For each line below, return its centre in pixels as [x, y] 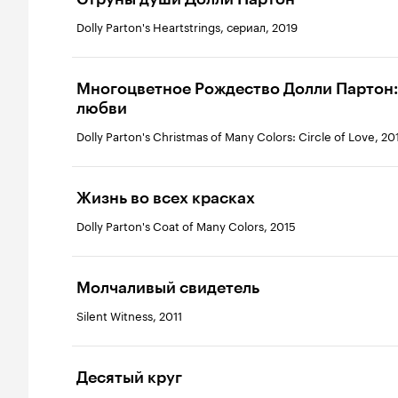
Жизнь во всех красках [166, 198]
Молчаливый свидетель [168, 288]
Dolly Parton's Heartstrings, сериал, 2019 [187, 26]
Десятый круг [129, 378]
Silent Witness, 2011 [129, 314]
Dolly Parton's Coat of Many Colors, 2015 [186, 225]
